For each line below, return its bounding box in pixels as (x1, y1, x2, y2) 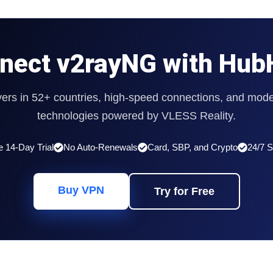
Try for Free (154, 185, 214, 198)
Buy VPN (57, 184, 104, 197)
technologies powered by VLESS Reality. (37, 110, 236, 122)
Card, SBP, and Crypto (147, 142, 238, 153)
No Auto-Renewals (63, 142, 138, 153)
